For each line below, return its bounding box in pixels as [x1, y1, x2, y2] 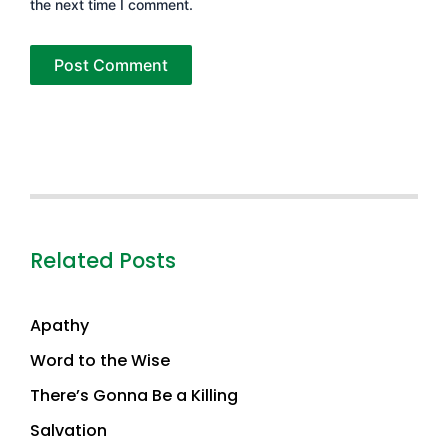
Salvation [30, 418, 107, 442]
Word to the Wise [30, 348, 170, 372]
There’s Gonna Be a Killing [30, 383, 238, 407]
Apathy [30, 313, 89, 337]
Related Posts [30, 246, 176, 276]
